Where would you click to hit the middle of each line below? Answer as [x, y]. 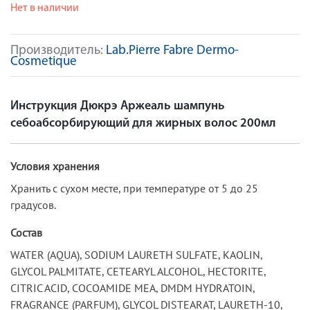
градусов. [33, 204]
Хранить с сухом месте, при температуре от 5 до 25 [134, 188]
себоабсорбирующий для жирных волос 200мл [143, 123]
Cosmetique [44, 62]
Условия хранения [55, 166]
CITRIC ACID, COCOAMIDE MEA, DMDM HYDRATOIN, [133, 288]
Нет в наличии [45, 8]
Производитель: [58, 51]
